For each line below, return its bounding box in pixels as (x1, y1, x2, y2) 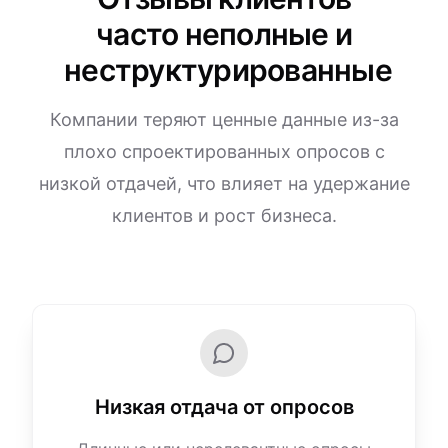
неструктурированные (64, 52, 392, 88)
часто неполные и (96, 16, 352, 52)
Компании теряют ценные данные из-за (49, 109, 399, 130)
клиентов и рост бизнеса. (111, 205, 337, 226)
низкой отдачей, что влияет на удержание (38, 173, 410, 194)
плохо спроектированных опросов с (63, 141, 385, 162)
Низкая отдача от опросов (94, 395, 354, 419)
